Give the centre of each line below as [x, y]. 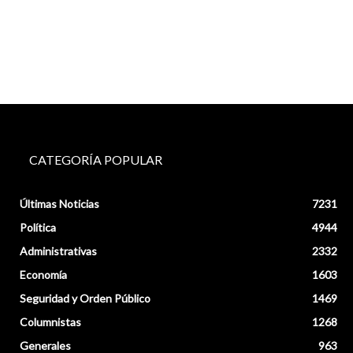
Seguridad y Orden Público [85, 298]
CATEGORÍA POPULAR [96, 159]
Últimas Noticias [60, 203]
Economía [44, 274]
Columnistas [51, 321]
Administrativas [59, 251]
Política [38, 227]
